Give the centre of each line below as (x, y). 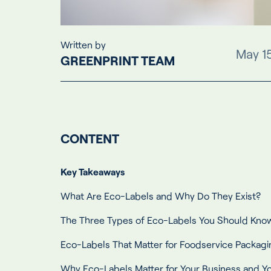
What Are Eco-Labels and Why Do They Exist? (161, 196)
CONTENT (90, 139)
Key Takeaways (93, 172)
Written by (83, 44)
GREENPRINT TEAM (118, 60)
